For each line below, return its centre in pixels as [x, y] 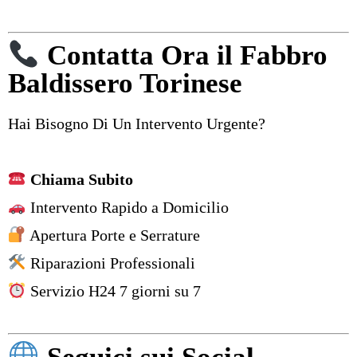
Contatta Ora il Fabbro [183, 56]
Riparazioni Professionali [110, 263]
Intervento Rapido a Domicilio [127, 208]
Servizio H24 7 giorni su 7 [113, 291]
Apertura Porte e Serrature [113, 235]
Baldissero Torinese [125, 84]
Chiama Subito [81, 180]
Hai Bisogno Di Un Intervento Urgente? [137, 124]
